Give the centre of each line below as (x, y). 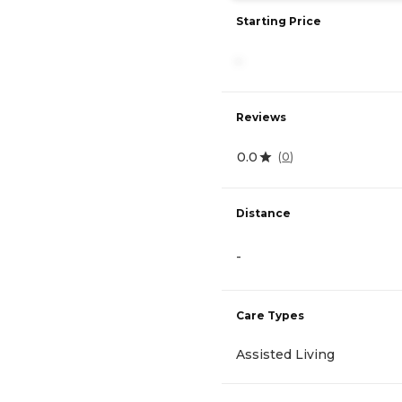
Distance (263, 213)
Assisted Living (285, 354)
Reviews (261, 117)
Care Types (270, 315)
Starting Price (279, 21)
